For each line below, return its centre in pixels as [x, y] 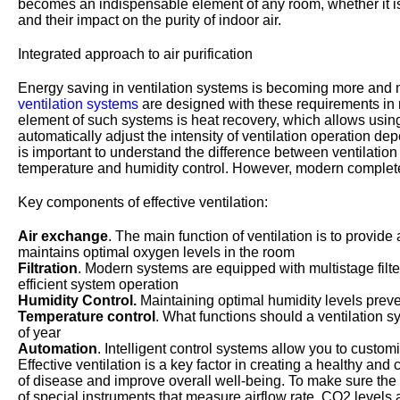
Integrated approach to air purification [135, 54]
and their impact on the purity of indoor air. [150, 20]
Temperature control [87, 317]
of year [39, 333]
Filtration [48, 268]
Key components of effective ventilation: [143, 202]
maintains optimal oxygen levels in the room [156, 252]
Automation [58, 349]
